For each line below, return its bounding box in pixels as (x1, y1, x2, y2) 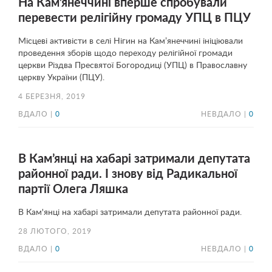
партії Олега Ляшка (18, 183, 128, 195)
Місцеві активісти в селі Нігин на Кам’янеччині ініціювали (18, 37, 243, 46)
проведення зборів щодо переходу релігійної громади (18, 49, 233, 58)
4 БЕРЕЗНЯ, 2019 (18, 93, 86, 100)
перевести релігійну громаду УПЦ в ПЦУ (18, 12, 251, 24)
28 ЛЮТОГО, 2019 (18, 228, 92, 235)
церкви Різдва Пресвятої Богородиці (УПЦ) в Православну (18, 61, 247, 70)
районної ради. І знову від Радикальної (18, 168, 237, 180)
